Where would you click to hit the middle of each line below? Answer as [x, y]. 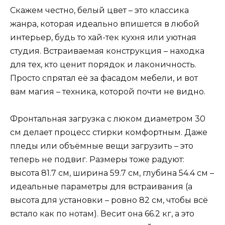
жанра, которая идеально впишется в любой [105, 24]
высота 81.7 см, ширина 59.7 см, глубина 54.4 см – [112, 173]
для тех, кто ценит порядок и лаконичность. [103, 65]
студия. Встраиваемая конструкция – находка [107, 51]
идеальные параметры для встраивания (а [101, 187]
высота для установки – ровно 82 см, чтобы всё [109, 200]
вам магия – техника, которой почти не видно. [108, 92]
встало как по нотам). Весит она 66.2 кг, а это [102, 214]
